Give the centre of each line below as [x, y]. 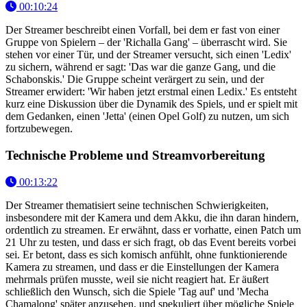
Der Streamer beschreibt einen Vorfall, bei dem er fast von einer [143, 30]
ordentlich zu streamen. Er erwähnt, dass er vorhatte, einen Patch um [153, 230]
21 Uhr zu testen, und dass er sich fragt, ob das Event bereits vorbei [151, 242]
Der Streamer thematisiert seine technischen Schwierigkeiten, [137, 205]
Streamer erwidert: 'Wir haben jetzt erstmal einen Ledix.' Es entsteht [151, 92]
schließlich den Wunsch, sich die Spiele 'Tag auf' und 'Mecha [137, 291]
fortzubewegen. [39, 129]
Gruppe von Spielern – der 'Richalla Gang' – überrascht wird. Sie [146, 42]
